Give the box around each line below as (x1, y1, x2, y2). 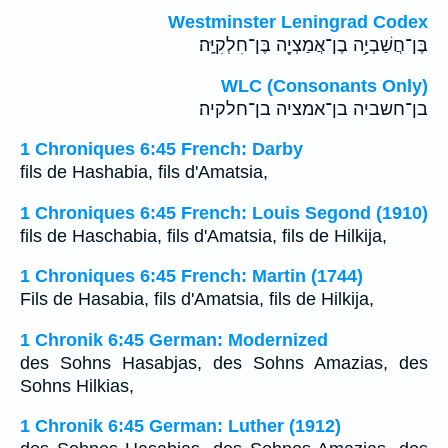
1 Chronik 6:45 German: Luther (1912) (20, 416, 341, 437)
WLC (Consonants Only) (221, 75, 428, 96)
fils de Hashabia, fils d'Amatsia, (20, 162, 268, 183)
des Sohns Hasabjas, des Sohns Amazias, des (20, 352, 428, 373)
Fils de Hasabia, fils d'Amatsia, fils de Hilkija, (20, 289, 374, 310)
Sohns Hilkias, (20, 375, 134, 396)
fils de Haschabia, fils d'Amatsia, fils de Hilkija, (20, 225, 387, 246)
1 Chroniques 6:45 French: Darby (20, 139, 303, 160)
